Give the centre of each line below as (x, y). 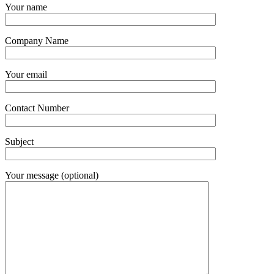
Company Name (37, 40)
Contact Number (37, 108)
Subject (19, 141)
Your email (26, 74)
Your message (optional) (52, 175)
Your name (26, 7)
